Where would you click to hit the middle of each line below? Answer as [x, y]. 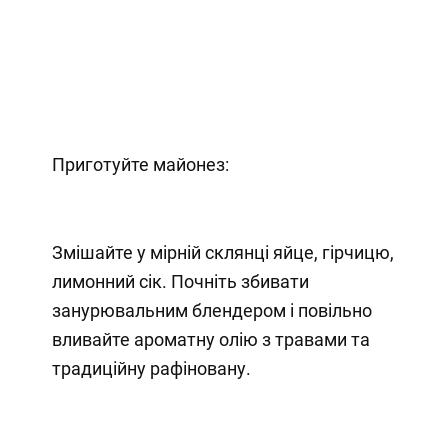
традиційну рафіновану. [151, 368]
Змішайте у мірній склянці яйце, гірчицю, [222, 252]
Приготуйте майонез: [140, 164]
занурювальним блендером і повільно [211, 310]
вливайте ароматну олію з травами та [210, 339]
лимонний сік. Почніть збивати [180, 281]
